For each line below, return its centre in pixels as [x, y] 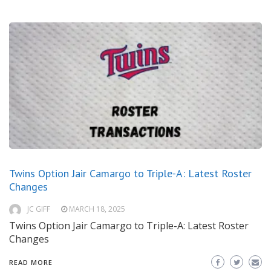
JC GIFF [39, 209]
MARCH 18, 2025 [97, 209]
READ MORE [31, 263]
